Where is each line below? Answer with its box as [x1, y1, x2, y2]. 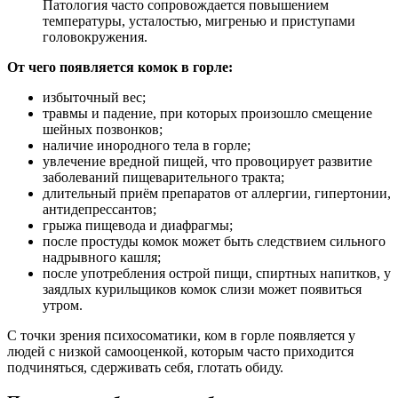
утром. [43, 298, 83, 314]
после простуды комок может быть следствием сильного [43, 234, 386, 250]
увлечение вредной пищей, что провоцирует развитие [43, 154, 372, 170]
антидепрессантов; [43, 202, 156, 218]
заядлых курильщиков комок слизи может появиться [43, 282, 362, 298]
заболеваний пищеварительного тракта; [43, 170, 284, 186]
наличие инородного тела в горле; [43, 138, 251, 154]
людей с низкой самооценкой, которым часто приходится [7, 344, 354, 360]
